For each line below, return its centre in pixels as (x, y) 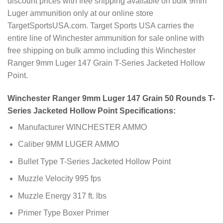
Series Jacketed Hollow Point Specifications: (92, 111)
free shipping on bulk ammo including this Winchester (102, 50)
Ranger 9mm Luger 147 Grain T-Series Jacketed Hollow (106, 63)
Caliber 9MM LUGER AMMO (68, 144)
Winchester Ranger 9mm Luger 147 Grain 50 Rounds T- (111, 98)
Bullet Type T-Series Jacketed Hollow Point (94, 161)
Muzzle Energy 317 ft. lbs (62, 196)
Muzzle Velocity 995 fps (59, 179)
